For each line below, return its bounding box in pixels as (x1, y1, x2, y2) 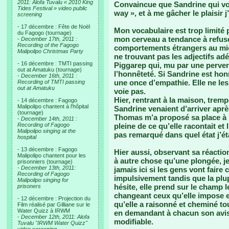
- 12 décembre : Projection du (17, 195, 90, 201)
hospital (17, 134, 36, 140)
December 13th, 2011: (21, 165, 76, 171)
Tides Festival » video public (17, 5, 87, 11)
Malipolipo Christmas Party (17, 48, 83, 54)
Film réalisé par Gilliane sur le (17, 201, 90, 208)
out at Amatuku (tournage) (17, 66, 82, 73)
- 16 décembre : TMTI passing (17, 60, 93, 66)
